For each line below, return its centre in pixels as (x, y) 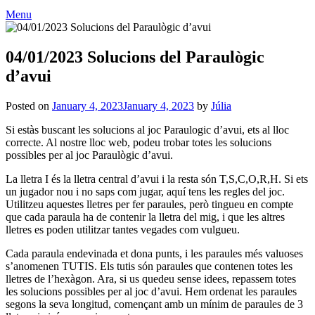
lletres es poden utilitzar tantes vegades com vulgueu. (123, 229)
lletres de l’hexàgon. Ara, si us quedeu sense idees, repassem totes (151, 278)
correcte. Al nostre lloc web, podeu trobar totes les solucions (139, 142)
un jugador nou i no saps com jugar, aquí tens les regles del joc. (145, 191)
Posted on (29, 105)
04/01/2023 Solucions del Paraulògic (135, 57)
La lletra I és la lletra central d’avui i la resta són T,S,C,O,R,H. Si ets (157, 179)
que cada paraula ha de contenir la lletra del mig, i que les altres (145, 217)
